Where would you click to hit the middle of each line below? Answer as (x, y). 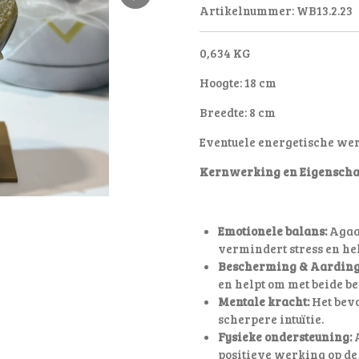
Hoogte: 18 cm (238, 83)
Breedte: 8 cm (238, 113)
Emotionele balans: (272, 231)
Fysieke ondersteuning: (284, 337)
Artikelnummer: (247, 11)
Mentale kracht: (263, 302)
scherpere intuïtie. (270, 319)
